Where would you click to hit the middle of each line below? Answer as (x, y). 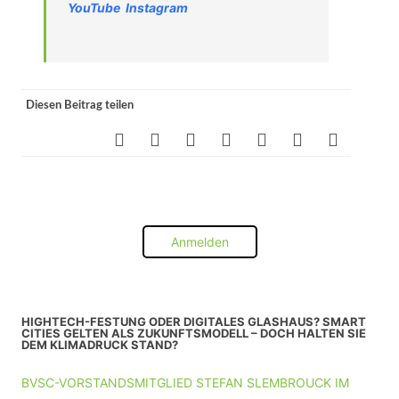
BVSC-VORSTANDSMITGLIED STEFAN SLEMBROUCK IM (185, 382)
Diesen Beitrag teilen (80, 105)
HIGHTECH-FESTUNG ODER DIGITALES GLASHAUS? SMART (194, 321)
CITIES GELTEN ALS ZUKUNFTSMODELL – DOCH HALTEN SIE (194, 333)
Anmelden (199, 241)
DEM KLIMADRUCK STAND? (100, 344)
